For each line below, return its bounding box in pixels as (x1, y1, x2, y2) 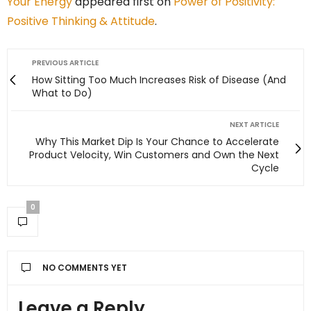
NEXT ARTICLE (230, 119, 279, 131)
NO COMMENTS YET (42, 262, 127, 274)
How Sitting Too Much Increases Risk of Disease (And (32, 73, 286, 87)
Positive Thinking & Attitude (7, 13, 155, 30)
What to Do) (32, 86, 92, 101)
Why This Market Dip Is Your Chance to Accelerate (35, 135, 279, 149)
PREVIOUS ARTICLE (32, 58, 99, 69)
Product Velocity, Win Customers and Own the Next (29, 148, 279, 162)
